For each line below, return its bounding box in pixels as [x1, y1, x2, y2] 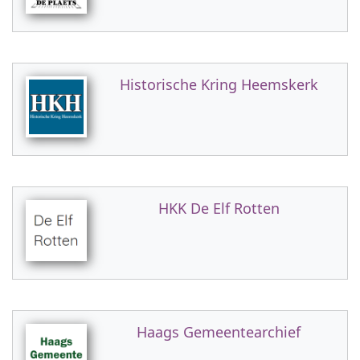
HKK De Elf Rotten [157, 198, 280, 218]
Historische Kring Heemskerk [119, 75, 318, 94]
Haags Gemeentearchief [137, 322, 301, 342]
